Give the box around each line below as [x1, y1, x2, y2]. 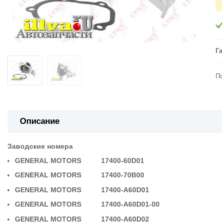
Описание [20, 116, 59, 126]
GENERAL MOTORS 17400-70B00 [15, 171, 147, 179]
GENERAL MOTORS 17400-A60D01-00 [15, 200, 168, 209]
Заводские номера [7, 142, 73, 150]
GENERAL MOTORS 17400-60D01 [15, 157, 145, 165]
